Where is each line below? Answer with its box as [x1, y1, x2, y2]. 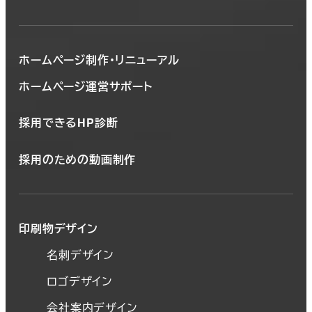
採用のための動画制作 [19, 150, 136, 167]
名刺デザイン [47, 247, 114, 263]
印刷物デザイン [19, 220, 98, 237]
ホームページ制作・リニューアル [19, 52, 180, 68]
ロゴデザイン [47, 273, 113, 290]
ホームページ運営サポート [19, 78, 153, 95]
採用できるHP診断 [19, 114, 118, 131]
